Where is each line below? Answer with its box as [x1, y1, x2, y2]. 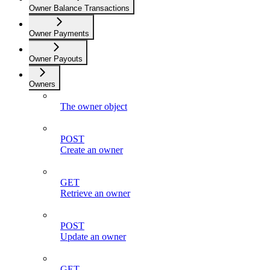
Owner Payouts [29, 54, 83, 63]
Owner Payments [29, 28, 89, 38]
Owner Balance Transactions [29, 3, 130, 13]
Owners [29, 79, 55, 89]
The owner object [60, 101, 127, 111]
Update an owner [60, 231, 126, 242]
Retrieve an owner [60, 187, 130, 198]
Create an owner [60, 144, 123, 155]
